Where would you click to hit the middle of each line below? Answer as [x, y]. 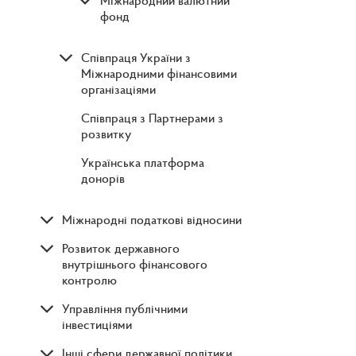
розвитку [106, 134]
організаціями [118, 89]
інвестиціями [97, 325]
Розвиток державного [121, 248]
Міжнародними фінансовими [159, 74]
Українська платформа [143, 163]
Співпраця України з [136, 58]
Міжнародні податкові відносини [152, 220]
